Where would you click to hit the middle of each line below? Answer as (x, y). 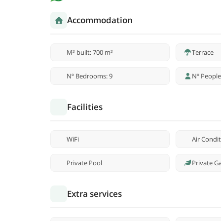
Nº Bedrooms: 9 (90, 76)
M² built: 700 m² (90, 53)
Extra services (94, 194)
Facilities (85, 107)
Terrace (203, 53)
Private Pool (84, 163)
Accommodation (100, 20)
